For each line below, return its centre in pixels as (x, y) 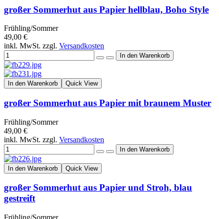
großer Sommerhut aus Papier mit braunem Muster (108, 103)
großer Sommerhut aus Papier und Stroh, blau (98, 188)
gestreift (20, 198)
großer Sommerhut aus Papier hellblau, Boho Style (106, 9)
